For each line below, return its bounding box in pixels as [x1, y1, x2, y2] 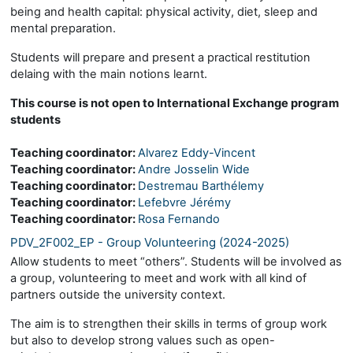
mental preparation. [10, 20, 116, 35]
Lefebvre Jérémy [138, 195, 231, 210]
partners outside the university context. [10, 287, 225, 302]
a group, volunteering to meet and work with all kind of [10, 270, 307, 285]
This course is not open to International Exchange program [10, 95, 339, 110]
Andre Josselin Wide [138, 162, 250, 176]
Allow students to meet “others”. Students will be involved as [10, 254, 342, 269]
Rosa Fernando [138, 211, 220, 226]
